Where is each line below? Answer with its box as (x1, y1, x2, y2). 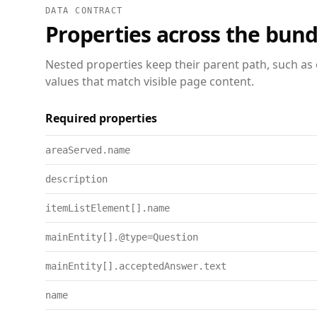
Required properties (45, 110, 157, 126)
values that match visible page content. (45, 74, 254, 89)
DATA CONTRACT (45, 6, 123, 16)
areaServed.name (45, 144, 130, 156)
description (45, 173, 108, 185)
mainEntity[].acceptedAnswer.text (45, 260, 226, 272)
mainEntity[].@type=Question (45, 231, 198, 243)
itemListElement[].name (45, 202, 170, 214)
